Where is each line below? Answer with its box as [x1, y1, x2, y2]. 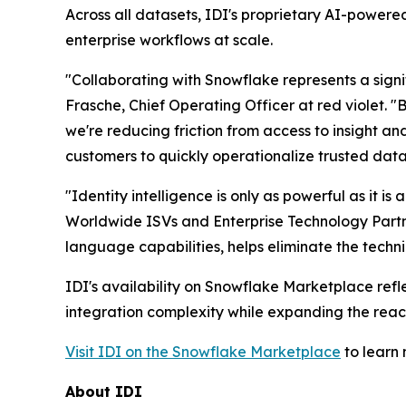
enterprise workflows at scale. [65, 31, 273, 50]
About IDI [65, 382, 142, 401]
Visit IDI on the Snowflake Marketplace [65, 343, 341, 362]
